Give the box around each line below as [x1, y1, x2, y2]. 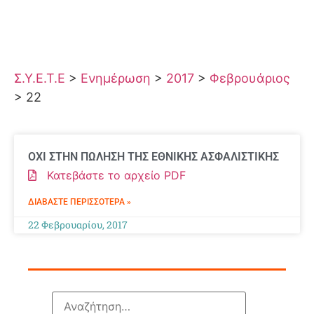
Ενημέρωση [81, 70, 151, 86]
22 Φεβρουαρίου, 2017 [28, 217, 128, 231]
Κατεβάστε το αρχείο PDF [36, 168, 186, 182]
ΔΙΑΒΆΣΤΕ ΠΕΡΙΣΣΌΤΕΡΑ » [28, 196, 131, 207]
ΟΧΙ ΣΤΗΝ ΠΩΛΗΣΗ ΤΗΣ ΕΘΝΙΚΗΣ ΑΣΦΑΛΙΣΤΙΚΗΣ [28, 149, 279, 163]
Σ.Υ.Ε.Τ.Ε [14, 70, 65, 86]
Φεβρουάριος [210, 70, 290, 86]
